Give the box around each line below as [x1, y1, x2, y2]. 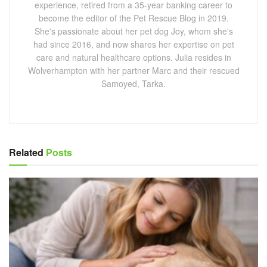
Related [9, 145, 44, 159]
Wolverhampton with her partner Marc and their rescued [27, 64, 240, 76]
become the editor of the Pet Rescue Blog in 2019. [38, 11, 229, 24]
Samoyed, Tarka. [101, 77, 166, 89]
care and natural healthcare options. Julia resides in [36, 51, 231, 63]
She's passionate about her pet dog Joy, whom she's [34, 24, 233, 37]
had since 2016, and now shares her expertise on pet [33, 38, 234, 50]
